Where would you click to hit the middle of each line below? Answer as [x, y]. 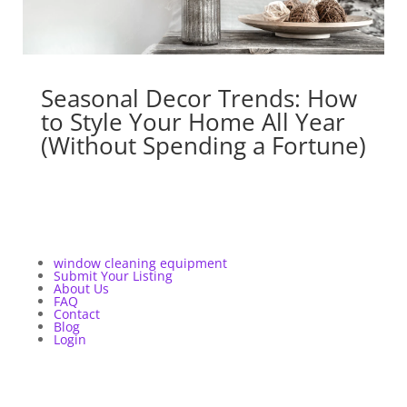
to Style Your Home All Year [193, 122]
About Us [81, 289]
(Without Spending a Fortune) [203, 146]
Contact [76, 314]
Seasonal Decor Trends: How [199, 99]
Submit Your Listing [113, 276]
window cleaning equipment [140, 263]
